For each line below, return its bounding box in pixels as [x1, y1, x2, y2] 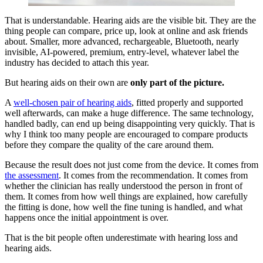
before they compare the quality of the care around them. [5, 139, 214, 150]
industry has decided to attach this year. [5, 57, 149, 68]
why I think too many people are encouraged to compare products [5, 129, 248, 139]
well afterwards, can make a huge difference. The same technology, [5, 107, 254, 118]
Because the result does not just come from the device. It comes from [5, 159, 258, 170]
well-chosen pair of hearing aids [14, 97, 131, 107]
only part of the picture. [130, 77, 224, 87]
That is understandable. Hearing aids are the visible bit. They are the [5, 15, 256, 25]
